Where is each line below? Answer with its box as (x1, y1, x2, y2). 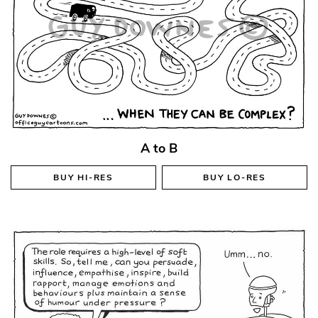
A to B (141, 140, 177, 157)
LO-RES (227, 172, 266, 183)
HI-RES (77, 172, 114, 183)
